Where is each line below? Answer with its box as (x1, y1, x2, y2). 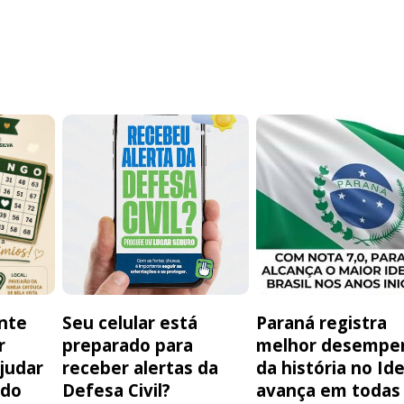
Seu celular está (62, 311, 198, 335)
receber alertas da (62, 356, 219, 380)
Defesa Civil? (62, 379, 176, 402)
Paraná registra (256, 311, 388, 335)
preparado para (62, 334, 194, 357)
